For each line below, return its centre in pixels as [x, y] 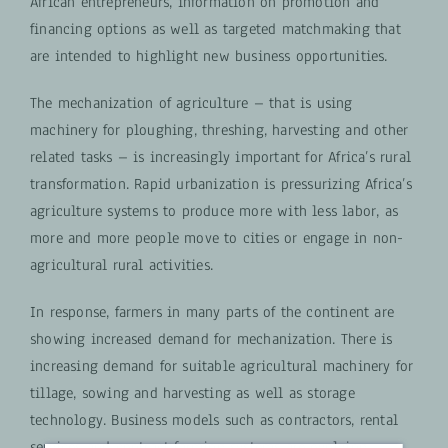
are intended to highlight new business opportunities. [208, 55]
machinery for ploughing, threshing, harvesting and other [219, 129]
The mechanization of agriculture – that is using [191, 102]
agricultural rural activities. [121, 264]
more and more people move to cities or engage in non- [216, 237]
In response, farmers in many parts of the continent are [211, 311]
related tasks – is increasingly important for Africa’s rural [220, 156]
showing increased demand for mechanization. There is [211, 338]
